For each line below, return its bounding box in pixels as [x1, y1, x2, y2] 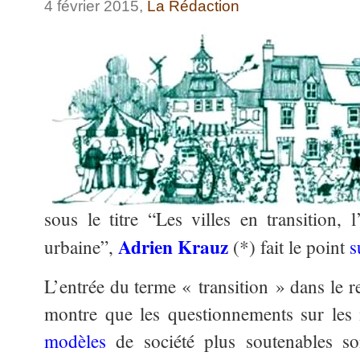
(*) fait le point [228, 235, 350, 260]
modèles [44, 328, 106, 354]
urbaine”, [44, 235, 118, 260]
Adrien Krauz [118, 233, 228, 261]
